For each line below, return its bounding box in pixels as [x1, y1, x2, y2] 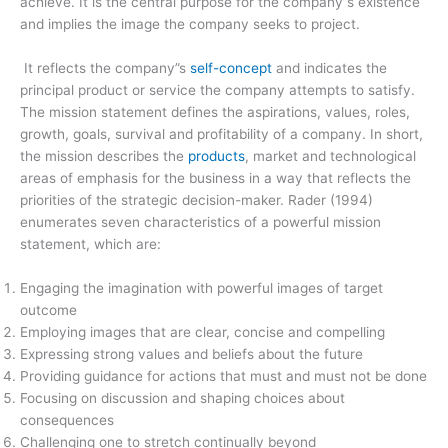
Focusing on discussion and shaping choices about [20, 390, 345, 407]
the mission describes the [20, 148, 188, 165]
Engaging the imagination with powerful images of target [20, 280, 383, 297]
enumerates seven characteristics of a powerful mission [20, 214, 381, 231]
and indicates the [272, 60, 387, 77]
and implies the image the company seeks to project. [20, 16, 360, 33]
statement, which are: [20, 236, 161, 253]
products [188, 148, 245, 165]
